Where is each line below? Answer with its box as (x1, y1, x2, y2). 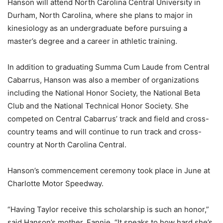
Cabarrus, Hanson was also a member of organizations (7, 75, 199, 85)
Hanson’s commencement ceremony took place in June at (7, 166, 210, 176)
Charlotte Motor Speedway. (7, 179, 104, 189)
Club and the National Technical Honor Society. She (7, 101, 189, 111)
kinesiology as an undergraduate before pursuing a (7, 23, 187, 33)
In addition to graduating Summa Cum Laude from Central (7, 62, 210, 72)
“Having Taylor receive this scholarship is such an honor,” (7, 205, 209, 215)
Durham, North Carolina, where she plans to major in (7, 10, 193, 20)
